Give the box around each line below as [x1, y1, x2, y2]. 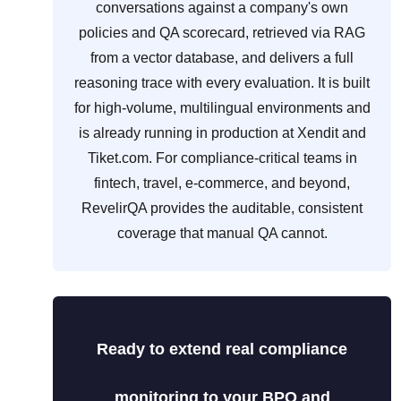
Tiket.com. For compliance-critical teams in [87, 150, 357, 166]
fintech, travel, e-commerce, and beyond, [94, 175, 350, 192]
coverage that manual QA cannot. [116, 226, 328, 242]
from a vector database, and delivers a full [90, 50, 354, 66]
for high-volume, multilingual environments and [73, 100, 371, 116]
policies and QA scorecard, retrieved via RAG [79, 25, 365, 41]
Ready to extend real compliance [97, 340, 347, 359]
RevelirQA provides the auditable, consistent [81, 200, 363, 217]
